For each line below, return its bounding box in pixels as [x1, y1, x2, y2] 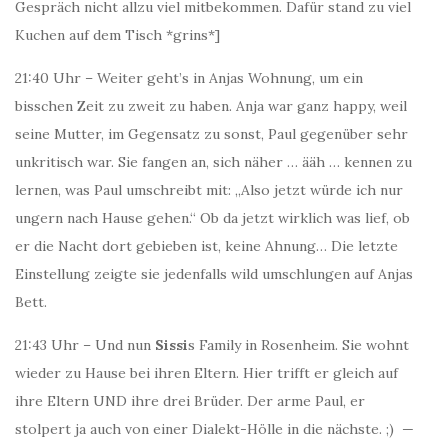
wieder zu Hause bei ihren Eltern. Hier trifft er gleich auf [15, 364, 398, 382]
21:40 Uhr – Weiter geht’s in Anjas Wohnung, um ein [15, 69, 363, 87]
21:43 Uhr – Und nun [15, 336, 155, 354]
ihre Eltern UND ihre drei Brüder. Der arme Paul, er [15, 392, 365, 410]
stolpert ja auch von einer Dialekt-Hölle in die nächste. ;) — [15, 420, 414, 438]
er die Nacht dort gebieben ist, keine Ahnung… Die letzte [15, 237, 398, 255]
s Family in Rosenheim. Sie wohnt [188, 336, 409, 354]
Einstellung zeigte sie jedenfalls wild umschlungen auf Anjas [15, 265, 413, 283]
